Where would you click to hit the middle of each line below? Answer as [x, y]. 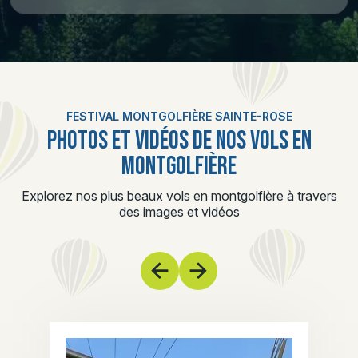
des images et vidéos [179, 212]
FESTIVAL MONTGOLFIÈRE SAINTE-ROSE [179, 116]
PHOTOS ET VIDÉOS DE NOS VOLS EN [179, 141]
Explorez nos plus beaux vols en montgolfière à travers [179, 196]
